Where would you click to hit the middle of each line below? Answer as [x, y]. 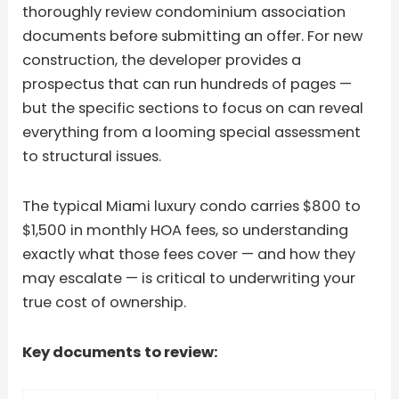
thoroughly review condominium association [184, 12]
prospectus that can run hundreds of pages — [187, 85]
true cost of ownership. [105, 302]
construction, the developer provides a [162, 61]
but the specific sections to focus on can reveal [193, 109]
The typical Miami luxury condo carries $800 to [192, 206]
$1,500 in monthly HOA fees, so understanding [186, 230]
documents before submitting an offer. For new [193, 37]
